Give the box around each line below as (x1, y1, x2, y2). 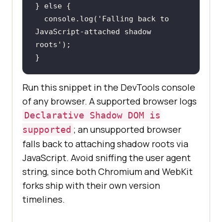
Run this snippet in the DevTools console (22, 81, 195, 94)
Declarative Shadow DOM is (24, 110, 161, 121)
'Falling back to (97, 14, 169, 23)
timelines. (22, 193, 65, 206)
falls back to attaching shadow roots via (22, 138, 188, 150)
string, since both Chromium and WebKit (22, 166, 193, 178)
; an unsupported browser (73, 123, 181, 136)
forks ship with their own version (22, 179, 160, 192)
